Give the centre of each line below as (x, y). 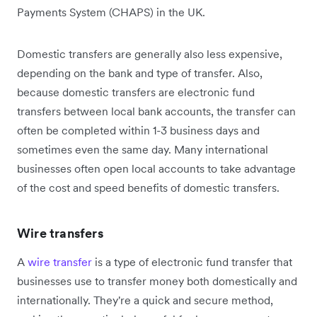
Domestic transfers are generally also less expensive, (150, 54)
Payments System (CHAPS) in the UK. (111, 12)
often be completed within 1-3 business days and (138, 131)
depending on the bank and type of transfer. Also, (140, 73)
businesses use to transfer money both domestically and (157, 281)
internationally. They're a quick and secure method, (145, 300)
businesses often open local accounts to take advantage (156, 169)
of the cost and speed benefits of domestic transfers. (148, 188)
